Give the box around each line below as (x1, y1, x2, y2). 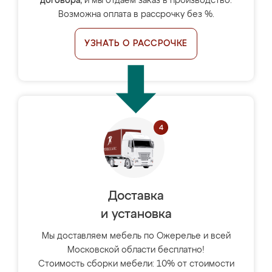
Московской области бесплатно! (67, 246, 205, 254)
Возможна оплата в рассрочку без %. (58, 10, 214, 19)
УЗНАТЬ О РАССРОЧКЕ (84, 39, 188, 48)
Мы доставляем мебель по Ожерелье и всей (41, 232, 231, 240)
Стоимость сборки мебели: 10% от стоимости (38, 260, 234, 268)
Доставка (108, 190, 164, 202)
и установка (100, 208, 172, 220)
